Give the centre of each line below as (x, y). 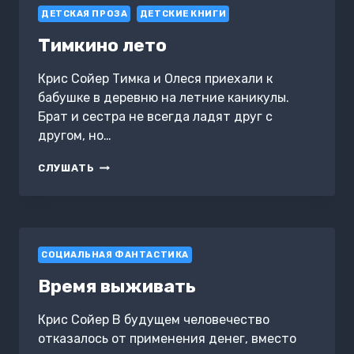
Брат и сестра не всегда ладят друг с (155, 117)
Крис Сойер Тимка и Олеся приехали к (155, 79)
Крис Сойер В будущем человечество (154, 320)
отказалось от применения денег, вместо (167, 339)
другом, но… (75, 136)
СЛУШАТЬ (66, 168)
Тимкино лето (102, 45)
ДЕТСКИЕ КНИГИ (183, 13)
